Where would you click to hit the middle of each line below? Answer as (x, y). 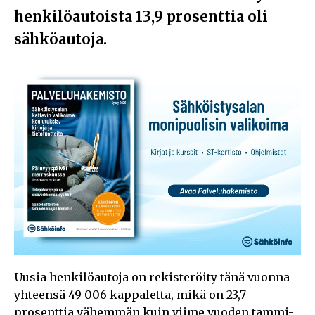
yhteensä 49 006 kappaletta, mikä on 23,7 (130, 294)
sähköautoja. (60, 39)
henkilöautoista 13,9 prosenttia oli (141, 17)
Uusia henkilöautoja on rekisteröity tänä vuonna (152, 277)
